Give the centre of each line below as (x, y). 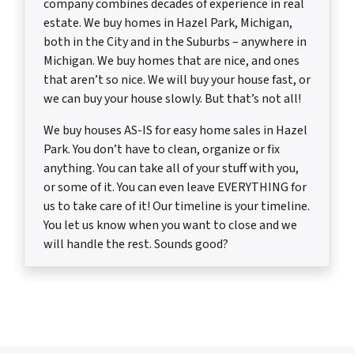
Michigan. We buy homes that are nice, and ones (171, 61)
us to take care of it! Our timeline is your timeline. (177, 206)
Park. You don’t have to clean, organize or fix (162, 149)
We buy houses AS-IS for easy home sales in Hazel (175, 130)
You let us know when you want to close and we (170, 225)
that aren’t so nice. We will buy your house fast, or (177, 80)
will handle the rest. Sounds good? (136, 244)
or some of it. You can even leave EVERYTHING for (175, 187)
